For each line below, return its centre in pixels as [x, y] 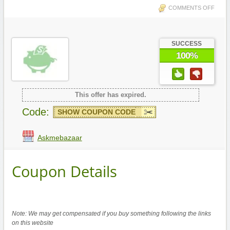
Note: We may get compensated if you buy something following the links [111, 214]
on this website [32, 223]
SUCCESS [187, 44]
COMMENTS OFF [191, 8]
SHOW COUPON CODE [96, 112]
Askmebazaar [60, 138]
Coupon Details [64, 171]
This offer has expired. [110, 95]
